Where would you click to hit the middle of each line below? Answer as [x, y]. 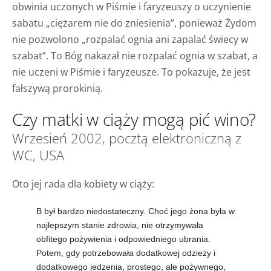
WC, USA [38, 155]
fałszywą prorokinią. [57, 88]
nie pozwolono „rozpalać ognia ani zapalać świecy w [130, 39]
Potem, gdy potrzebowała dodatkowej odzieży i [126, 253]
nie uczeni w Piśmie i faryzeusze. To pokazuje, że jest [131, 72]
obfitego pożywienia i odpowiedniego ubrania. [123, 239]
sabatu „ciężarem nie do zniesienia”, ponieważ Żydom [134, 23]
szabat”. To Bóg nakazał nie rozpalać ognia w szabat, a [135, 55]
